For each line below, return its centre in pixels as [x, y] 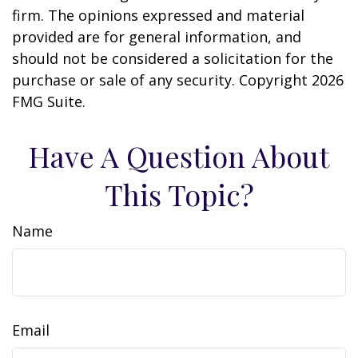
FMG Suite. [49, 101]
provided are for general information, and [157, 37]
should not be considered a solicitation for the [173, 58]
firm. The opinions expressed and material [158, 15]
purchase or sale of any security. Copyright [162, 80]
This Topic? [179, 194]
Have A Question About [179, 156]
